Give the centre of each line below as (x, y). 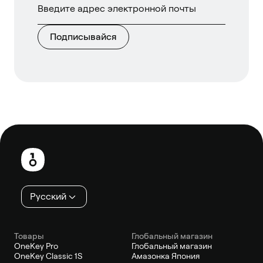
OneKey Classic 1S (48, 256)
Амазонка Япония (166, 256)
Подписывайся (83, 36)
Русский (48, 196)
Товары (29, 236)
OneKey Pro (36, 246)
